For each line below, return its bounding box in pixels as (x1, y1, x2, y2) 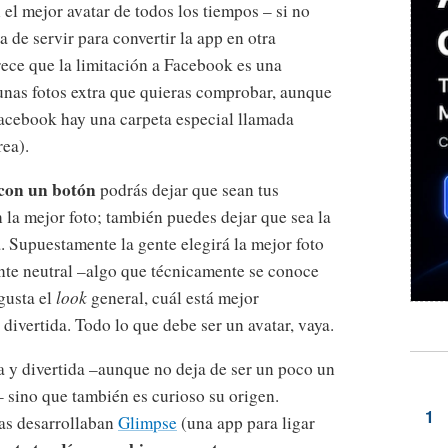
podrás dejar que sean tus (96, 178, 279, 202)
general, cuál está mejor (87, 286, 259, 310)
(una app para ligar (177, 411, 315, 435)
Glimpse (118, 411, 177, 435)
